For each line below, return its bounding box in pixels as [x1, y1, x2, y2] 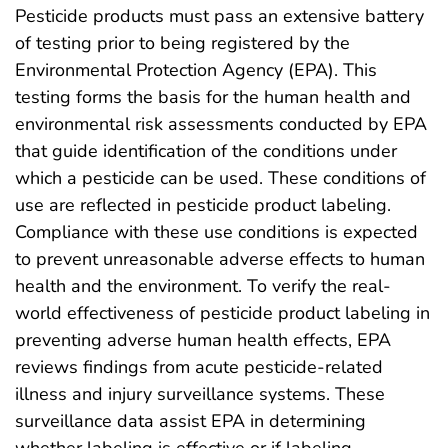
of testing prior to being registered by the [15, 31, 350, 56]
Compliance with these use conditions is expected [15, 220, 418, 245]
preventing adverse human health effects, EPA [15, 328, 391, 353]
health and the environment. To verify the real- [15, 274, 391, 299]
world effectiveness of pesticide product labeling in [15, 301, 430, 326]
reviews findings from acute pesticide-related [15, 355, 383, 380]
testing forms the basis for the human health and [15, 85, 411, 110]
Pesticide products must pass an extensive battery [15, 4, 424, 29]
